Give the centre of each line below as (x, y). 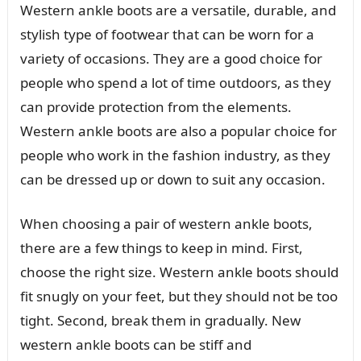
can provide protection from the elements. (156, 106)
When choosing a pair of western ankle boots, (166, 223)
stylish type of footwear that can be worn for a (167, 34)
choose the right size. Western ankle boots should (179, 272)
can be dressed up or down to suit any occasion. (172, 179)
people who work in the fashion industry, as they (175, 155)
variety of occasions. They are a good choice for (171, 58)
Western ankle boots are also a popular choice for (178, 131)
